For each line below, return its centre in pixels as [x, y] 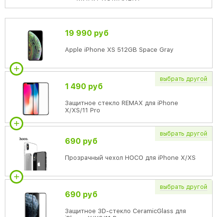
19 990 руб [86, 33]
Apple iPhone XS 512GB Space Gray [119, 50]
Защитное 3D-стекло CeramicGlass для [125, 211]
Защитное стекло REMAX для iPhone [121, 103]
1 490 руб [84, 86]
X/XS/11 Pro [82, 110]
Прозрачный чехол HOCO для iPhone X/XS [130, 158]
